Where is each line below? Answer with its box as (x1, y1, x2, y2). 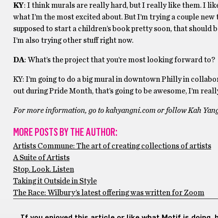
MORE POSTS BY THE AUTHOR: (13, 126, 117, 139)
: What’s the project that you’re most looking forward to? (24, 56, 215, 64)
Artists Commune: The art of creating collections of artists (13, 142, 211, 150)
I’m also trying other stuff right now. (13, 36, 133, 44)
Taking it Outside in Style (13, 177, 97, 185)
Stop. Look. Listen (13, 165, 74, 173)
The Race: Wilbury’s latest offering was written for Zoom (13, 189, 204, 197)
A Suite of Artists (13, 154, 70, 162)
